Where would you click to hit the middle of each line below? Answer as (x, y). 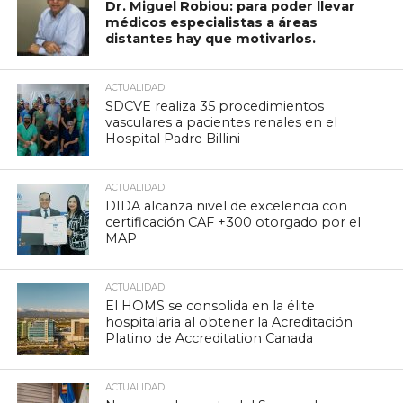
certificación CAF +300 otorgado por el (233, 222)
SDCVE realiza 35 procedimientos (215, 106)
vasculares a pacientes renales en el (222, 122)
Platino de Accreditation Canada (210, 338)
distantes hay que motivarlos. (211, 38)
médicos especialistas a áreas (212, 22)
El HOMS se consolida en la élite (210, 305)
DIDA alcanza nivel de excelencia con (227, 206)
